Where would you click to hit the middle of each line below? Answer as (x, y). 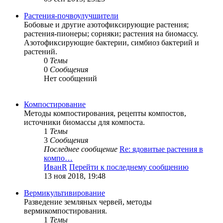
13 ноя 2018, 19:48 (75, 176)
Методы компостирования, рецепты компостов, (105, 113)
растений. (41, 52)
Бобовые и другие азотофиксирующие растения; (106, 25)
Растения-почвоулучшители (71, 16)
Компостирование (55, 105)
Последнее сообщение (81, 149)
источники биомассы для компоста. (84, 122)
